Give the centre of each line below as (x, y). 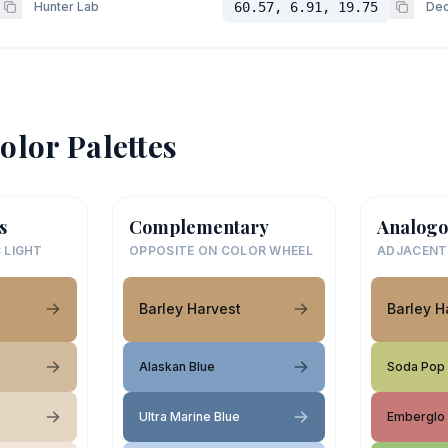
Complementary (199, 226)
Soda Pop (416, 366)
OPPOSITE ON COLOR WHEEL (221, 250)
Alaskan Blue (177, 366)
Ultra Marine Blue (189, 416)
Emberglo (416, 416)
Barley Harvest (190, 308)
